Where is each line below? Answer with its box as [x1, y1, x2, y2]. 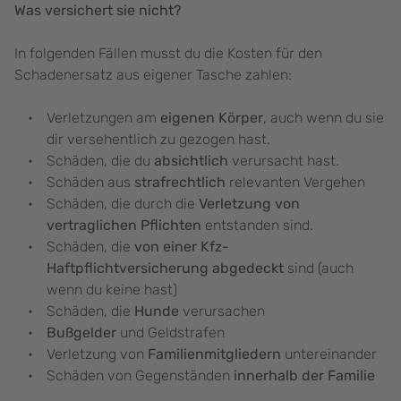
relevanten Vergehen [226, 174, 365, 192]
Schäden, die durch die [47, 195, 199, 213]
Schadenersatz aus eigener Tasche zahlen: [14, 66, 295, 84]
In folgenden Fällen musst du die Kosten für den [14, 45, 322, 63]
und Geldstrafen [116, 324, 225, 342]
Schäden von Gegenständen [47, 367, 234, 385]
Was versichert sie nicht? [14, 2, 182, 20]
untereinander [281, 346, 377, 363]
